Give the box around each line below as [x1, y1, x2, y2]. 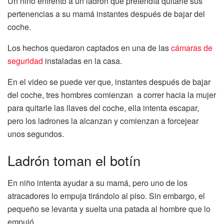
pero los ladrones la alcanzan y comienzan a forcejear [7, 114, 198, 126]
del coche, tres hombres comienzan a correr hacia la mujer [7, 88, 216, 100]
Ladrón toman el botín [7, 150, 140, 170]
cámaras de [171, 41, 212, 53]
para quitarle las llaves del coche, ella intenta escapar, [7, 101, 199, 113]
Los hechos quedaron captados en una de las [7, 41, 171, 53]
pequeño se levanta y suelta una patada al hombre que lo [7, 203, 210, 215]
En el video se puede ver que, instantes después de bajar [7, 75, 210, 87]
